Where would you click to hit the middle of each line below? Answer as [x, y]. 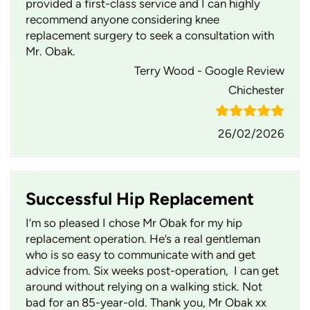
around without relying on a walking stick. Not [144, 287]
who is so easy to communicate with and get [140, 255]
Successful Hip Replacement [140, 199]
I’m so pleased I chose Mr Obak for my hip [134, 223]
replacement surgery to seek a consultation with [150, 36]
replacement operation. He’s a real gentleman [143, 239]
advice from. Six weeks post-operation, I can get [152, 271]
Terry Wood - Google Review [209, 71]
